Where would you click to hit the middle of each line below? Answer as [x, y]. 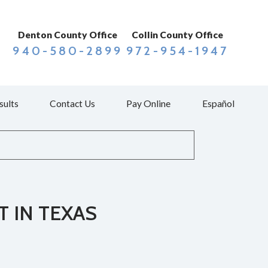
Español [218, 103]
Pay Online [149, 103]
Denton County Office [68, 34]
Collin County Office [178, 34]
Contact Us [73, 103]
